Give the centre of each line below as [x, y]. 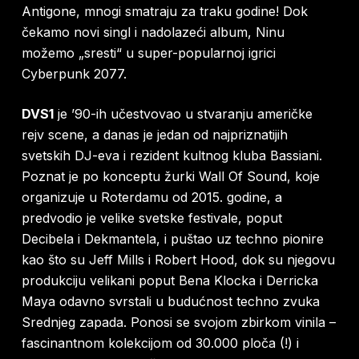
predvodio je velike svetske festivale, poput [151, 218]
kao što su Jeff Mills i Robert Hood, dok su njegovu [178, 260]
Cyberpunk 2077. [74, 74]
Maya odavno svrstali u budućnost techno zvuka [170, 302]
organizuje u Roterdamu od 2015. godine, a [151, 198]
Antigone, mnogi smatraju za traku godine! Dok [164, 12]
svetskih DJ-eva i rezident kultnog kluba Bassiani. [171, 156]
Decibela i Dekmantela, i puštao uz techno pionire [172, 239]
